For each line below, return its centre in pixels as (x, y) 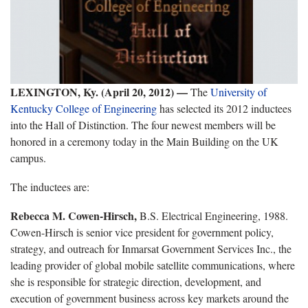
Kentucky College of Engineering (84, 108)
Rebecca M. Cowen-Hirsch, (74, 215)
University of (239, 91)
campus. (28, 157)
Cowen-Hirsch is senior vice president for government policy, (142, 232)
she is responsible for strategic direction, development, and (136, 281)
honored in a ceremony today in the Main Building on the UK (144, 141)
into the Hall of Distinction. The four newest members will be (143, 124)
